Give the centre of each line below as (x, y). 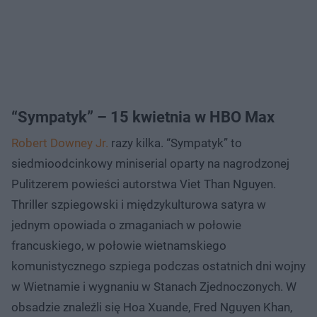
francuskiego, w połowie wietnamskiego (119, 245)
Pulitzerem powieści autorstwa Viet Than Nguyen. (144, 184)
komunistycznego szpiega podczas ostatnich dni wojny (158, 266)
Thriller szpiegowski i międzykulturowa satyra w (139, 204)
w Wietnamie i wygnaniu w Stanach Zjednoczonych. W (154, 286)
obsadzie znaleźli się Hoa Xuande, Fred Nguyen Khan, (152, 307)
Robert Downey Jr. (60, 143)
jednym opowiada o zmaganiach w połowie (126, 225)
